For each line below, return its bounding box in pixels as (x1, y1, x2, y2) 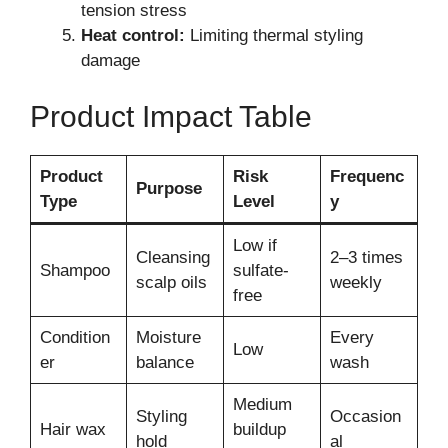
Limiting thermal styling (185, 26, 363, 46)
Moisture (135, 327, 201, 347)
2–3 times (329, 247, 403, 267)
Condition (39, 327, 110, 347)
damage (81, 51, 140, 71)
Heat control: (81, 26, 185, 46)
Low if (232, 235, 277, 255)
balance (135, 352, 194, 372)
